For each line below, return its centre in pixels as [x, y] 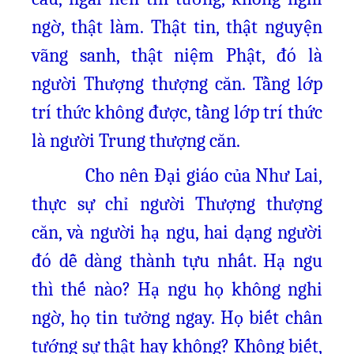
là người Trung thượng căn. [136, 141]
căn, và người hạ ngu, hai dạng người [177, 232]
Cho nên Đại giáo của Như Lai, [177, 175]
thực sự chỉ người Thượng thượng [177, 204]
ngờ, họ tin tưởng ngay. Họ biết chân [177, 318]
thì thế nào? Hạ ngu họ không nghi [177, 289]
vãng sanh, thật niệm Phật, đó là [177, 55]
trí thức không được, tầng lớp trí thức [177, 112]
